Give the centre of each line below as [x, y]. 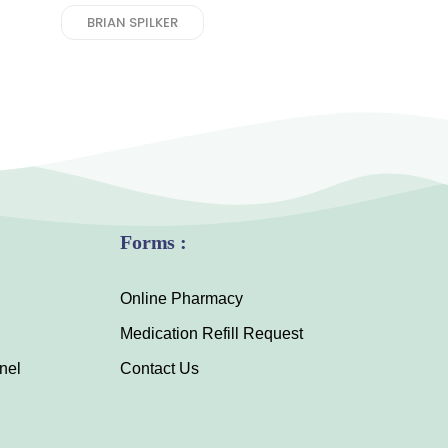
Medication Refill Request [212, 333]
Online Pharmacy [182, 298]
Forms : [153, 242]
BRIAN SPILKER [132, 22]
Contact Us [160, 368]
